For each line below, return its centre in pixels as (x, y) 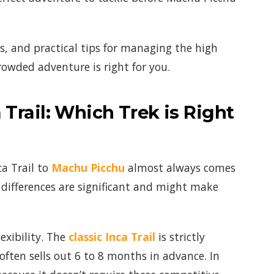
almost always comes (180, 167)
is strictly (182, 236)
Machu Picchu (88, 167)
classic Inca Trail (112, 236)
